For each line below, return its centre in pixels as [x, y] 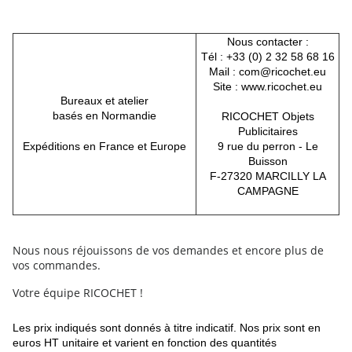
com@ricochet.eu [282, 72]
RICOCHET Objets [268, 117]
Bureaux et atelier [104, 101]
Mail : [224, 72]
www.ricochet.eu [282, 87]
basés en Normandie [104, 116]
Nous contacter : [268, 42]
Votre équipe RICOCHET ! [78, 293]
